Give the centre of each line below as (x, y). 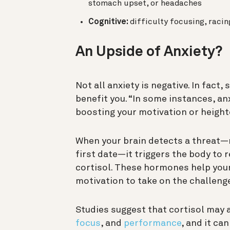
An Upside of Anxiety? (149, 52)
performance (152, 223)
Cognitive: (109, 22)
